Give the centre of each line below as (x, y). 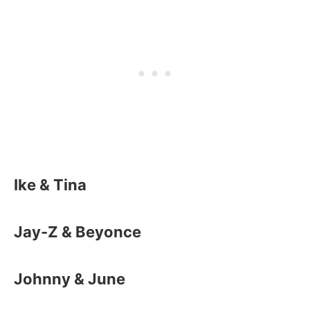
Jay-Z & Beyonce (77, 232)
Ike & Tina (50, 185)
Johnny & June (70, 279)
